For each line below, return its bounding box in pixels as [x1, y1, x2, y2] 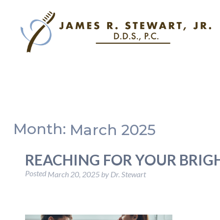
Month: [13, 120, 70, 138]
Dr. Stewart [110, 169, 146, 179]
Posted [25, 168, 48, 178]
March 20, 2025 [47, 169, 100, 179]
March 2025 [69, 121, 156, 139]
